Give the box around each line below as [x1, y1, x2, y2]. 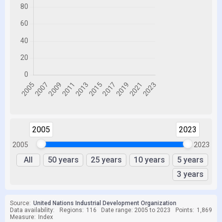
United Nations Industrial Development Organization [33, 200, 176, 207]
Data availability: [10, 207, 55, 214]
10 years [134, 155, 165, 165]
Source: [10, 200, 31, 207]
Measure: [10, 214, 36, 221]
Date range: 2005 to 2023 [101, 207, 171, 214]
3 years [177, 169, 204, 179]
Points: [175, 207, 194, 214]
